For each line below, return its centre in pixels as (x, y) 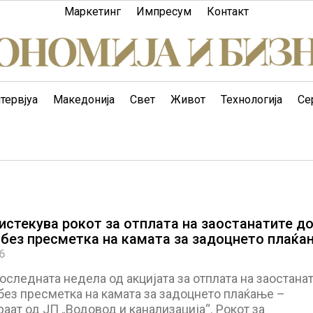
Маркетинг (93, 12)
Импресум (164, 12)
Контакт (228, 12)
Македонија (84, 100)
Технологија (252, 100)
